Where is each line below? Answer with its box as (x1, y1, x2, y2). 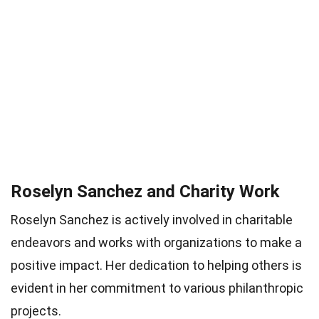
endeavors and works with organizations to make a (11, 235, 302, 251)
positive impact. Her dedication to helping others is (11, 258, 302, 273)
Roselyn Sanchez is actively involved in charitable (11, 212, 293, 228)
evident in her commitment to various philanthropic (11, 281, 303, 296)
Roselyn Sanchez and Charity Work (11, 182, 280, 202)
